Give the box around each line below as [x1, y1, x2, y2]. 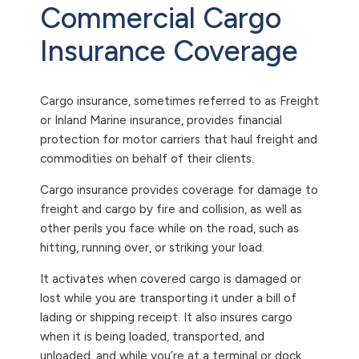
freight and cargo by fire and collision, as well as [40, 201, 302, 216]
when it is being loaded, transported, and [40, 329, 264, 344]
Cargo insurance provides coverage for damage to [40, 182, 318, 197]
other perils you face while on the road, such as [40, 220, 299, 236]
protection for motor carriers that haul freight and [40, 131, 317, 147]
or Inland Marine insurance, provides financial [40, 112, 282, 127]
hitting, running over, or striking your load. [40, 240, 264, 255]
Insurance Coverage [40, 33, 298, 68]
